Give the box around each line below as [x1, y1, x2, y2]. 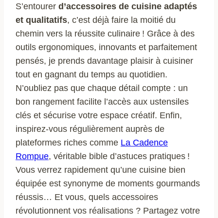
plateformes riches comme [16, 138, 121, 148]
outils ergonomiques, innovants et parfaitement [16, 42, 197, 53]
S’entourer [16, 1, 58, 12]
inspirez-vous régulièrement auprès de [16, 124, 164, 134]
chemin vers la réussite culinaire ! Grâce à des [16, 29, 195, 39]
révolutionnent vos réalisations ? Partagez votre [16, 206, 200, 216]
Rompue [16, 151, 49, 162]
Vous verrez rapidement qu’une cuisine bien [16, 165, 185, 175]
